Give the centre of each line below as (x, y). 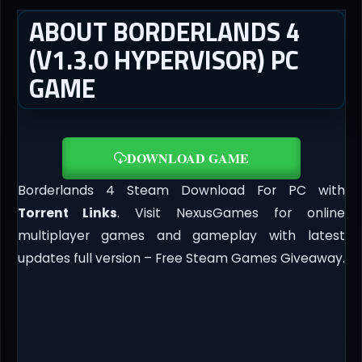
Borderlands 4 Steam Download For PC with (181, 191)
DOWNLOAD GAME (187, 158)
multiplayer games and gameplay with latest (181, 236)
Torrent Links (67, 213)
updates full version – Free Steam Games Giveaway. (181, 259)
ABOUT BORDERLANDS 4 (164, 31)
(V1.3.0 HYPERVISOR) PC (164, 59)
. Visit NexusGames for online (231, 213)
